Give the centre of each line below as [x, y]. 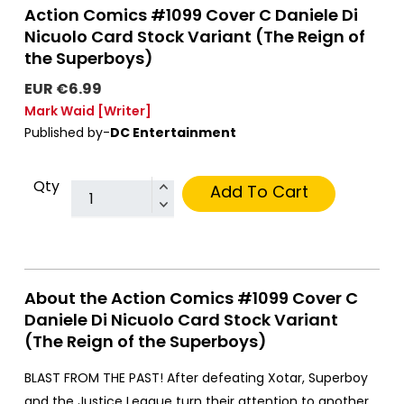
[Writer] [124, 111]
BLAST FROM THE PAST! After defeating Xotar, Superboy [196, 378]
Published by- [67, 133]
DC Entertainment [173, 133]
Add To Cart [259, 192]
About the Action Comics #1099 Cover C [191, 298]
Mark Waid [60, 111]
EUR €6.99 [63, 89]
